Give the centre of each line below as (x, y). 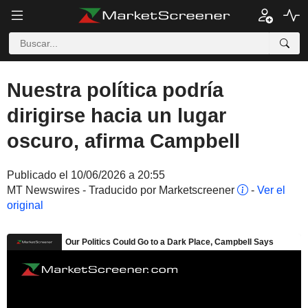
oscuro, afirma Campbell (123, 141)
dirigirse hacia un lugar (117, 115)
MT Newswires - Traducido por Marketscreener (122, 190)
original (25, 205)
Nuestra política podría (115, 90)
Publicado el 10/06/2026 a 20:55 (86, 175)
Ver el (271, 190)
